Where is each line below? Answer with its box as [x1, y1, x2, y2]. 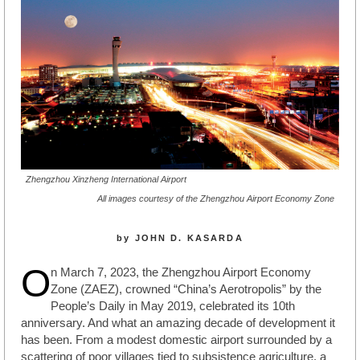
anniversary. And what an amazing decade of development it [21, 316, 335, 329]
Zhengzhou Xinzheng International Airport [26, 174, 186, 185]
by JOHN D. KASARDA [117, 233, 243, 243]
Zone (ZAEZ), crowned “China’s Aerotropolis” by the [51, 282, 321, 296]
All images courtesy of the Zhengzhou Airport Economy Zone [97, 194, 334, 204]
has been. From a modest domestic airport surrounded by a [21, 333, 332, 346]
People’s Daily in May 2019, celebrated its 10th [51, 299, 295, 313]
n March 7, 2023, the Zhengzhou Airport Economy [51, 265, 311, 279]
